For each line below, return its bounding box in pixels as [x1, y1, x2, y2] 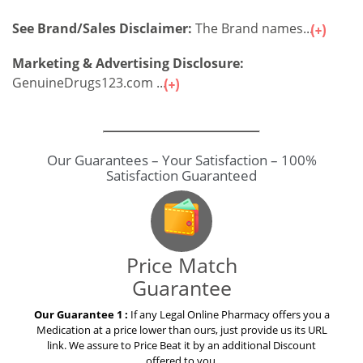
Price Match [126, 252, 237, 280]
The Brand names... [192, 20, 316, 39]
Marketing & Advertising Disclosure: [12, 55, 244, 74]
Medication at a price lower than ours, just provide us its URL [36, 323, 327, 339]
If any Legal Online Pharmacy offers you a [130, 308, 330, 323]
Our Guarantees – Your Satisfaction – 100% [46, 152, 317, 171]
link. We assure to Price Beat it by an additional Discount [47, 339, 316, 354]
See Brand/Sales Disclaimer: [12, 20, 192, 39]
